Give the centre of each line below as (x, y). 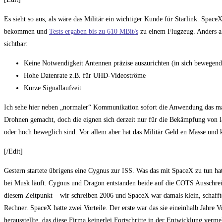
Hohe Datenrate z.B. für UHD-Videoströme (85, 76)
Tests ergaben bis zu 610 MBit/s (94, 32)
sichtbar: (16, 44)
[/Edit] (13, 152)
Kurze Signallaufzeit (53, 88)
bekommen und (27, 32)
